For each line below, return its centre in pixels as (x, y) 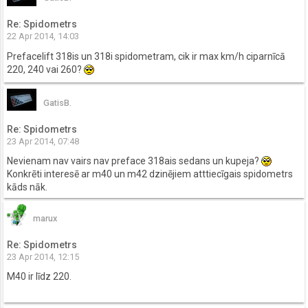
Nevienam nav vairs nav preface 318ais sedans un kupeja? (134, 161)
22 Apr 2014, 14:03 (43, 36)
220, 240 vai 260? (45, 69)
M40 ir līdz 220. (39, 277)
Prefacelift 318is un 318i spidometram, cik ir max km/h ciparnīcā (146, 56)
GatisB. (57, 102)
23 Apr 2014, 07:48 (43, 141)
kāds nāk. (27, 187)
